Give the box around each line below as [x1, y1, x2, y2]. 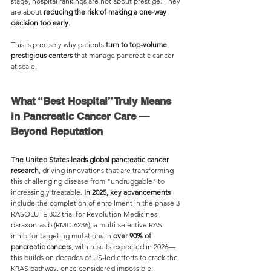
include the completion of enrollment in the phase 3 [11, 198, 181, 207]
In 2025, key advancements [84, 188, 172, 197]
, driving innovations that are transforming [39, 166, 175, 175]
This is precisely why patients [11, 40, 106, 49]
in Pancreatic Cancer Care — [11, 110, 152, 122]
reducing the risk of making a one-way [44, 7, 168, 16]
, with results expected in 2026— [71, 242, 175, 251]
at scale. [11, 62, 39, 71]
